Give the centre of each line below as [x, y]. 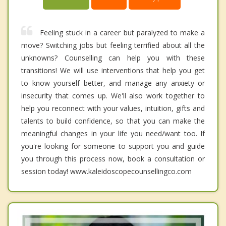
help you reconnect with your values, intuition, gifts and [113, 108]
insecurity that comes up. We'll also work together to [113, 96]
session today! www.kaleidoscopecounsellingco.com [106, 172]
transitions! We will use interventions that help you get [113, 71]
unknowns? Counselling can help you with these [113, 58]
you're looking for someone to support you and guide [113, 146]
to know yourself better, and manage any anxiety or [113, 83]
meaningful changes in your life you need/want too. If [113, 134]
